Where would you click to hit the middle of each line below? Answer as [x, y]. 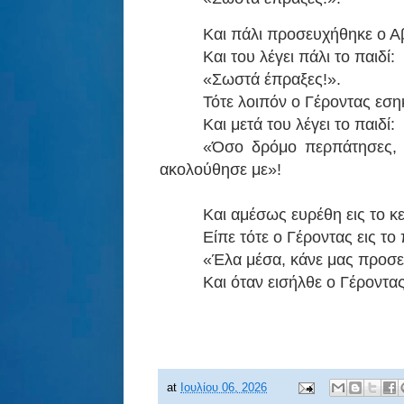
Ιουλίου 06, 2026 [224, 387]
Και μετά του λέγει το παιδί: [299, 125]
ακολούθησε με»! [220, 170]
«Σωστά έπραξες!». [272, 80]
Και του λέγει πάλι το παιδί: [299, 57]
